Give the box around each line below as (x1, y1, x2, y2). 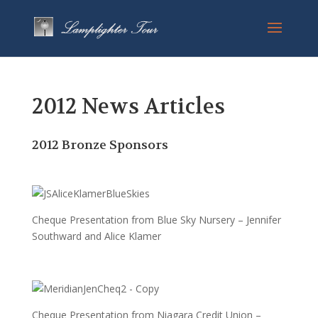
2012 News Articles (31, 93, 225, 121)
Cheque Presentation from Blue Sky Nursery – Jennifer (31, 213, 281, 226)
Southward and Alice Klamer (31, 229, 161, 243)
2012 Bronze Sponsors (31, 137, 168, 153)
